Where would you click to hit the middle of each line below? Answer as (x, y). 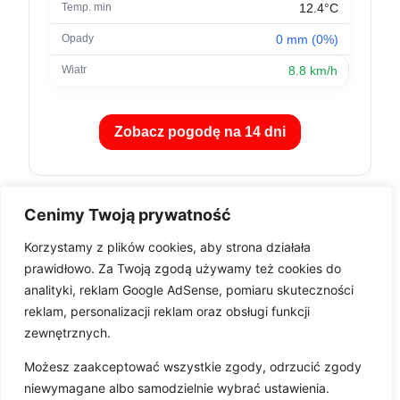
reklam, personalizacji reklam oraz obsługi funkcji (167, 311)
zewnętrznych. (67, 333)
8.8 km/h (313, 70)
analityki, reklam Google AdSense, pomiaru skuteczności (189, 290)
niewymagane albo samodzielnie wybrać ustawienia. (177, 388)
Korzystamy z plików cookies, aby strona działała (167, 247)
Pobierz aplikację (247, 344)
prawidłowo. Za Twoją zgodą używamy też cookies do (183, 268)
